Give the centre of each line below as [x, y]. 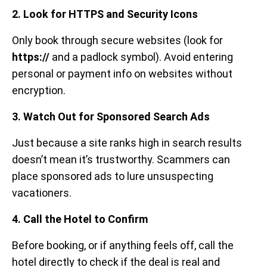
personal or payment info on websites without [122, 74]
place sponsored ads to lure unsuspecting [113, 176]
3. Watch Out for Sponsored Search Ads [111, 117]
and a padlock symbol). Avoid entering [141, 57]
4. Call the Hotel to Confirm [80, 219]
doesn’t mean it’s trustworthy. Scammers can [121, 160]
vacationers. [42, 193]
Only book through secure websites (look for [117, 41]
